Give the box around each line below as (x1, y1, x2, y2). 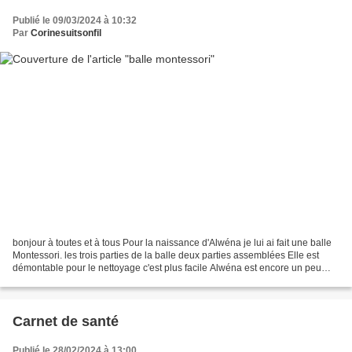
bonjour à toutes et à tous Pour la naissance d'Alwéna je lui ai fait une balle (13, 237, 332, 249)
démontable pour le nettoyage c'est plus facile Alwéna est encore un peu (13, 262, 321, 274)
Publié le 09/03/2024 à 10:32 (13, 14, 137, 26)
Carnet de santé (13, 313, 119, 330)
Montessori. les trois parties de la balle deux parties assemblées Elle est (13, 250, 319, 262)
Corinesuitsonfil (31, 27, 101, 38)
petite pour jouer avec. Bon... (13, 275, 134, 287)
